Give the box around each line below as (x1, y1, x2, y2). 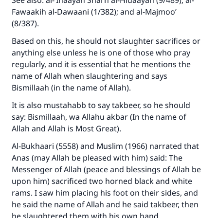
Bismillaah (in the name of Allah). (12, 82, 133, 93)
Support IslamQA (68, 21, 142, 33)
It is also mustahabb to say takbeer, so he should (12, 100, 190, 110)
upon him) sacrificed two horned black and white (12, 176, 192, 186)
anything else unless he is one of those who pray (12, 47, 190, 58)
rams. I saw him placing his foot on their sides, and (12, 187, 198, 198)
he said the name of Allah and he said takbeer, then (12, 199, 199, 210)
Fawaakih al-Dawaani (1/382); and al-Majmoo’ (12, 6, 177, 17)
